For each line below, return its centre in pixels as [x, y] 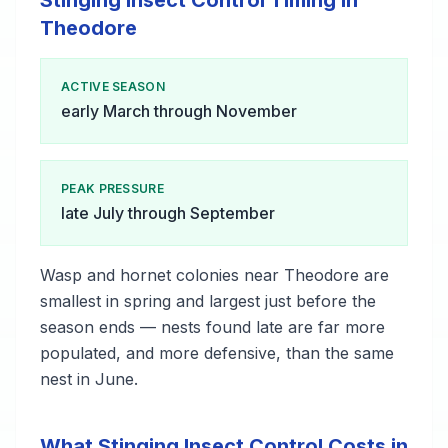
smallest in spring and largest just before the [208, 301]
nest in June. [89, 379]
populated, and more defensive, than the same [217, 353]
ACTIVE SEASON [113, 86]
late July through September [168, 213]
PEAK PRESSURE [112, 188]
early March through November [179, 111]
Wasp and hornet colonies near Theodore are [214, 275]
